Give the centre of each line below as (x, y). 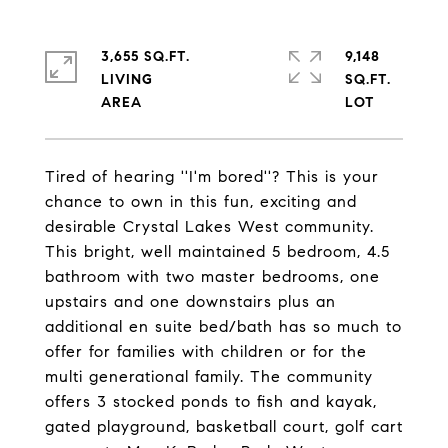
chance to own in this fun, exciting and (201, 201)
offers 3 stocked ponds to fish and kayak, (211, 401)
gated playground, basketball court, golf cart (224, 426)
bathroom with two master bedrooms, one (212, 276)
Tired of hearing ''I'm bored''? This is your (212, 176)
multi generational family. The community (209, 376)
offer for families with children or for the (206, 351)
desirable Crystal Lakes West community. (209, 226)
